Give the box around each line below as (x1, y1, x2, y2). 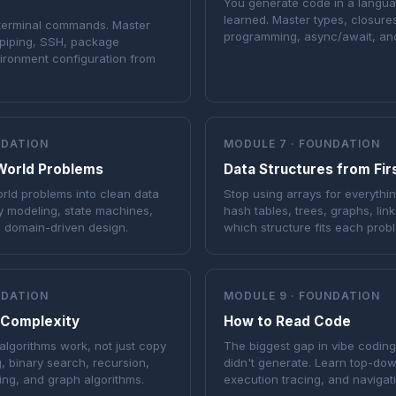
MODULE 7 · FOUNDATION (224, 137, 381, 151)
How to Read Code (224, 313, 351, 331)
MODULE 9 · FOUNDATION (224, 289, 381, 303)
